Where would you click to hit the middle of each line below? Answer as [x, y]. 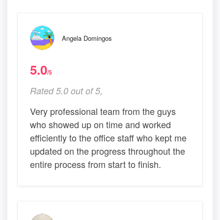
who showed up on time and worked [100, 124]
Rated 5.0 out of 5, [66, 90]
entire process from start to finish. [96, 164]
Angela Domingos [87, 38]
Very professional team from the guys [103, 111]
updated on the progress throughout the [108, 151]
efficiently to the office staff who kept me [108, 137]
